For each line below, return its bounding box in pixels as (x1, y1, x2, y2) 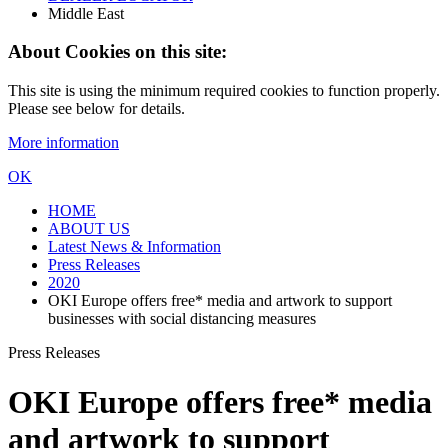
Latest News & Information (48, 238, 221, 256)
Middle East (48, 4, 124, 22)
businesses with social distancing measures (48, 310, 316, 328)
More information (8, 134, 119, 152)
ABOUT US (48, 220, 130, 238)
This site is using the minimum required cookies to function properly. (8, 82, 440, 100)
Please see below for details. (8, 100, 185, 118)
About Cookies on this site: (8, 41, 227, 63)
